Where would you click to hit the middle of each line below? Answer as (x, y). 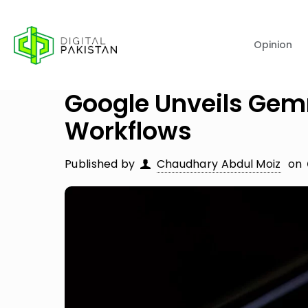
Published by (100, 164)
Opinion (273, 45)
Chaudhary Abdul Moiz (219, 164)
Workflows (128, 131)
